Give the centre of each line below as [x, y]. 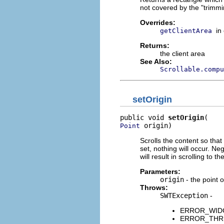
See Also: [156, 61]
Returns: [155, 45]
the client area [182, 53]
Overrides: [158, 22]
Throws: [154, 187]
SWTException [184, 195]
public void [144, 117]
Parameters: [160, 171]
